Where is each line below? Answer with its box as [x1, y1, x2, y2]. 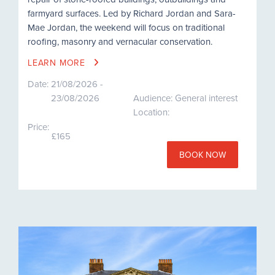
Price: [28, 120, 49, 133]
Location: [133, 105, 169, 118]
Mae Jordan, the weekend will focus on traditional [28, 20, 225, 34]
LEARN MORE [28, 56, 88, 69]
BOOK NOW [179, 148, 226, 161]
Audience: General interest [133, 91, 238, 104]
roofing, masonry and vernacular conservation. [28, 34, 212, 48]
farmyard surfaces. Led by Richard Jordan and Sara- [28, 6, 236, 20]
